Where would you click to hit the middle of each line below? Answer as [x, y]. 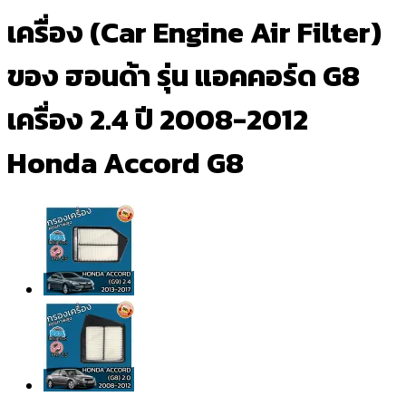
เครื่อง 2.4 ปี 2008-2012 [158, 120]
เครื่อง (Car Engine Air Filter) [194, 33]
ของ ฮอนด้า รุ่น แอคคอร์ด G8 [184, 77]
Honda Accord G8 [126, 164]
